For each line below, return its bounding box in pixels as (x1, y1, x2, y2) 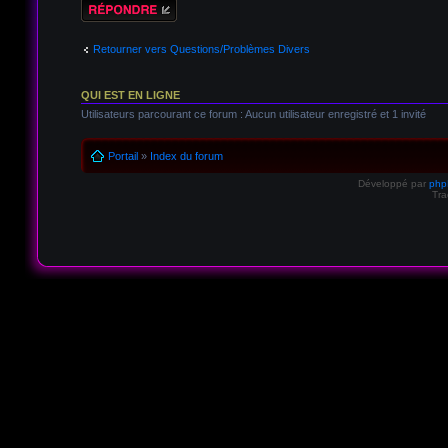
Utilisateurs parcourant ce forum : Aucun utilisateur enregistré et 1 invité (80, 108, 426, 121)
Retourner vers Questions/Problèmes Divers (92, 42, 310, 55)
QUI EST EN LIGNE (80, 89, 180, 102)
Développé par (358, 177, 430, 189)
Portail (107, 149, 138, 162)
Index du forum (149, 149, 223, 162)
